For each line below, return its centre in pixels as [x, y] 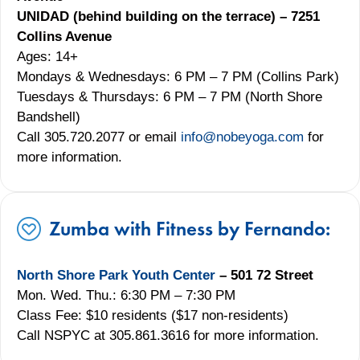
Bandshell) [49, 117]
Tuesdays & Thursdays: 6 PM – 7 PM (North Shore [170, 96]
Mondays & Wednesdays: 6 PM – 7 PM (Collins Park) [178, 76]
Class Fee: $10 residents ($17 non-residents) [153, 315]
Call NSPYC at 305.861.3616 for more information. [168, 335]
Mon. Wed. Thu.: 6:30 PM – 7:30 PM [126, 295]
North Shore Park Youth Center [116, 275]
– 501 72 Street [264, 275]
